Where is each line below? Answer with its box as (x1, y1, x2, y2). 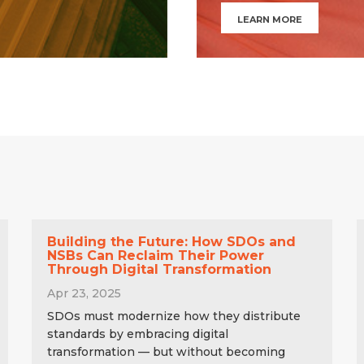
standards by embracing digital (46, 326, 228, 341)
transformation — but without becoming (46, 344, 285, 359)
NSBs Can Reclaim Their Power (46, 247, 264, 263)
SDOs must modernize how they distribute (46, 308, 301, 323)
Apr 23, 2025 (46, 285, 121, 301)
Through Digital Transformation (46, 261, 271, 277)
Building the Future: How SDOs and (46, 233, 296, 249)
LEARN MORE (236, 13, 302, 25)
